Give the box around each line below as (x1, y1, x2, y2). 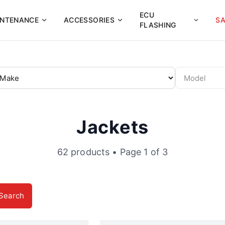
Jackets (76, 116, 149, 138)
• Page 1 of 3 (109, 147, 168, 157)
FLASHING (139, 21, 176, 29)
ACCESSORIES (64, 16, 115, 24)
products (71, 147, 110, 157)
